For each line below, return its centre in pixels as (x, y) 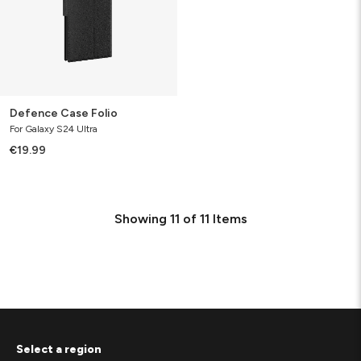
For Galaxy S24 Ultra (54, 129)
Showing (140, 219)
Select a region (59, 349)
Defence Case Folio (64, 113)
